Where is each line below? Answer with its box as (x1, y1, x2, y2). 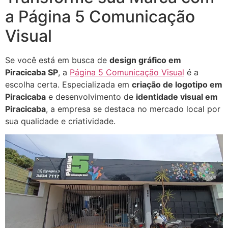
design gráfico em (109, 54, 181, 65)
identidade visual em (136, 91, 218, 102)
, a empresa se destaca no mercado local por (46, 103, 220, 114)
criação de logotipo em (132, 79, 222, 90)
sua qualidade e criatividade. (5, 116, 116, 126)
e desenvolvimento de (46, 91, 136, 102)
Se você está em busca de (5, 54, 109, 65)
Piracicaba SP (5, 67, 58, 77)
